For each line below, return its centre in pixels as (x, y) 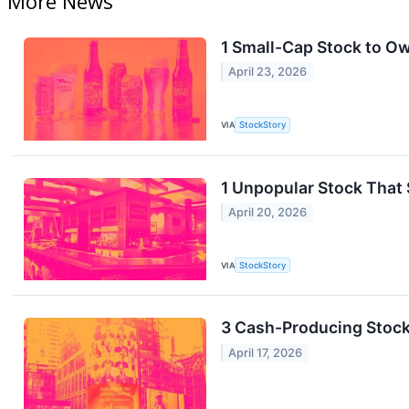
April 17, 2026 (266, 352)
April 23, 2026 (268, 72)
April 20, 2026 (268, 213)
